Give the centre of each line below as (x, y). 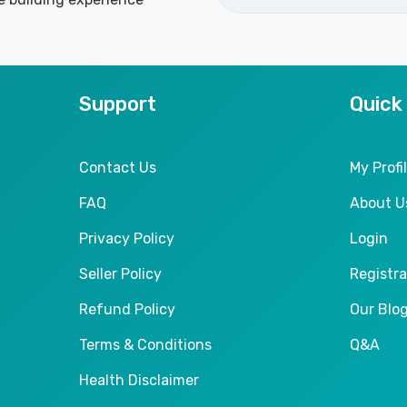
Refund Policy (127, 309)
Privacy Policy (126, 238)
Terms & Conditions (145, 344)
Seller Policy (120, 273)
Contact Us (117, 167)
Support (117, 104)
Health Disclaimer (139, 380)
